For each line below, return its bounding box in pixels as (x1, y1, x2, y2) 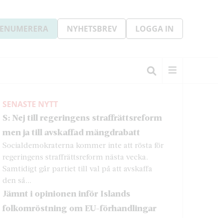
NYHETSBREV (67, 23, 117, 34)
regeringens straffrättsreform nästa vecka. (2, 152, 148, 161)
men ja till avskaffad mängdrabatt (2, 127, 141, 137)
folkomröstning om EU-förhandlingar (2, 202, 157, 213)
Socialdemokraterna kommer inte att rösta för (2, 140, 164, 149)
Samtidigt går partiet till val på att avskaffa (2, 163, 153, 173)
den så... (2, 175, 32, 184)
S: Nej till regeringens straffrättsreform (2, 112, 163, 123)
